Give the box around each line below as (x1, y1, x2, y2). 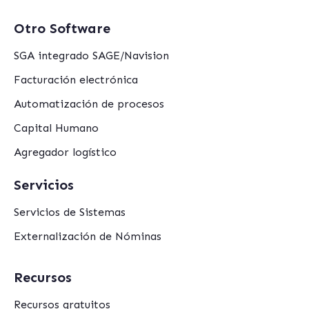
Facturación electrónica (14, 73, 138, 87)
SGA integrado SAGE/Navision (14, 49, 169, 63)
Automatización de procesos (14, 97, 164, 111)
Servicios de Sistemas (14, 206, 126, 219)
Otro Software (14, 20, 110, 37)
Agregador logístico (14, 146, 117, 159)
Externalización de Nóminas (14, 230, 161, 243)
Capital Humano (14, 121, 99, 135)
